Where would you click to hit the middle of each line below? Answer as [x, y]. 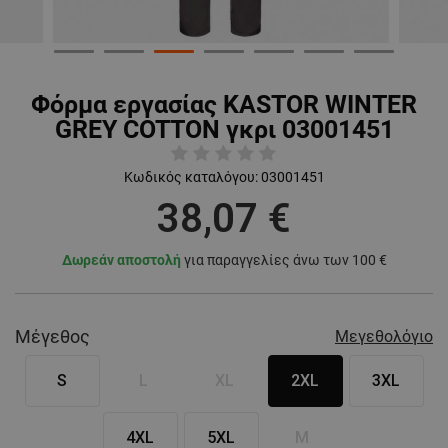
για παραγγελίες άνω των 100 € [283, 260]
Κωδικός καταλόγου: [190, 177]
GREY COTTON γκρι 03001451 [224, 130]
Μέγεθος [52, 337]
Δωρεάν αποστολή [121, 260]
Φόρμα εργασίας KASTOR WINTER [224, 105]
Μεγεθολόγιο [384, 337]
